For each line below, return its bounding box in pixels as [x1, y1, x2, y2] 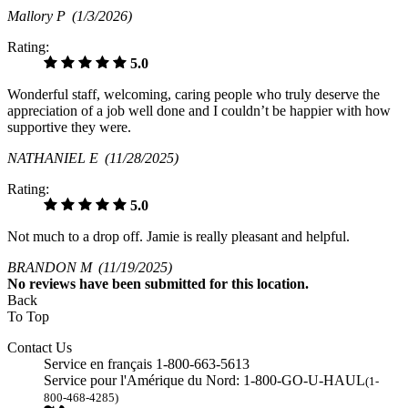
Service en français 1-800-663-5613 [44, 355, 250, 372]
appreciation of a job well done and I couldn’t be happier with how [7, 102, 391, 118]
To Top [7, 308, 49, 324]
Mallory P [7, 7, 72, 24]
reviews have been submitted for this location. [29, 275, 309, 291]
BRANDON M [7, 259, 98, 275]
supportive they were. [7, 118, 131, 135]
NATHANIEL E [7, 149, 105, 166]
